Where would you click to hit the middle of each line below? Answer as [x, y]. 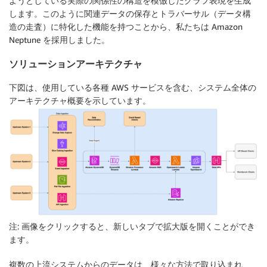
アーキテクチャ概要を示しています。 [80, 101]
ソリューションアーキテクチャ [76, 63]
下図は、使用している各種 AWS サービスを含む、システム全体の [133, 88]
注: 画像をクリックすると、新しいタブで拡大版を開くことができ [132, 226]
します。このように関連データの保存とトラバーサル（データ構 [130, 13]
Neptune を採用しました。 [59, 39]
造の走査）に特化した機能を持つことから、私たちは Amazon [126, 26]
